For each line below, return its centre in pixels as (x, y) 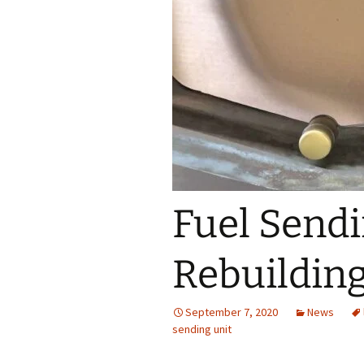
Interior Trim (317, 24)
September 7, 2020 (232, 312)
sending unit (202, 329)
